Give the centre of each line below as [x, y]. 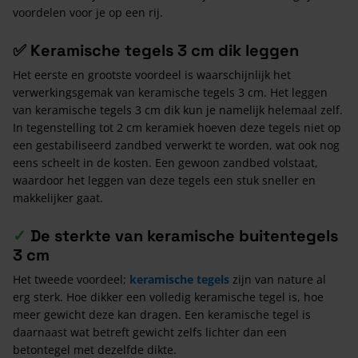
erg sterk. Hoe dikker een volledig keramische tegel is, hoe [168, 296]
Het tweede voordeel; [71, 279]
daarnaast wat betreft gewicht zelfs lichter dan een [150, 332]
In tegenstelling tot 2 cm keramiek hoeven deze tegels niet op [177, 127]
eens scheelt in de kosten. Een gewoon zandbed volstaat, [165, 162]
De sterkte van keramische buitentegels [184, 235]
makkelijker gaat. [58, 197]
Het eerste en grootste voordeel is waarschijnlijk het [152, 74]
